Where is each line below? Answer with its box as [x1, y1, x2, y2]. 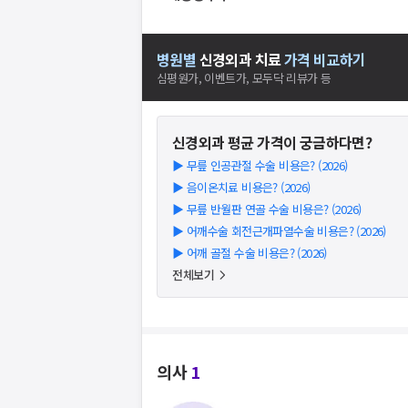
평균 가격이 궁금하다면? [224, 131, 372, 153]
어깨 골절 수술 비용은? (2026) [186, 244, 327, 261]
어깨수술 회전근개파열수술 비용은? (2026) [186, 222, 386, 240]
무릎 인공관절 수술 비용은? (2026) [186, 157, 348, 174]
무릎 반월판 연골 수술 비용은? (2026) [186, 200, 362, 218]
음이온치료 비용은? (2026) [186, 178, 311, 196]
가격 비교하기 [283, 48, 366, 70]
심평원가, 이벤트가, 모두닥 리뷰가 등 [157, 69, 331, 87]
